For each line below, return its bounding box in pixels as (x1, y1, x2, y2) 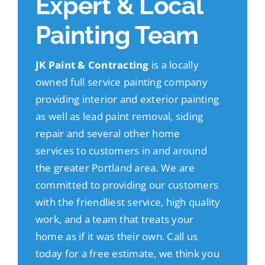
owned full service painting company (35, 75, 208, 89)
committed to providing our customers (35, 178, 219, 192)
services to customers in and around (35, 144, 207, 158)
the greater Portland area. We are (35, 161, 195, 175)
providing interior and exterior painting (35, 92, 219, 106)
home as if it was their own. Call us (35, 230, 198, 244)
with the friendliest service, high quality (35, 195, 221, 209)
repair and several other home (35, 127, 180, 141)
